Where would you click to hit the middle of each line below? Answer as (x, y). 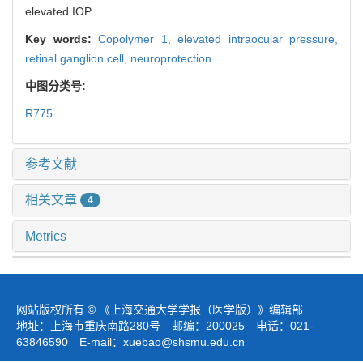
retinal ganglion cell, (78, 58)
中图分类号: (57, 85)
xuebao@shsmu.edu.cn (184, 342)
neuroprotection (171, 58)
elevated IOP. (59, 11)
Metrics (46, 237)
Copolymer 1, (138, 38)
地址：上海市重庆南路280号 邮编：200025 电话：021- (165, 326)
